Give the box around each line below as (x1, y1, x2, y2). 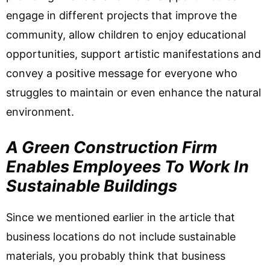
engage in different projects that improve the (6, 9, 237, 22)
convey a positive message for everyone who (6, 67, 237, 80)
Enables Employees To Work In (6, 157, 249, 177)
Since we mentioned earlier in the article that (6, 211, 235, 224)
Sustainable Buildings (6, 176, 177, 196)
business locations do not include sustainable (6, 230, 236, 243)
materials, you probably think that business (6, 250, 225, 262)
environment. (6, 105, 74, 118)
